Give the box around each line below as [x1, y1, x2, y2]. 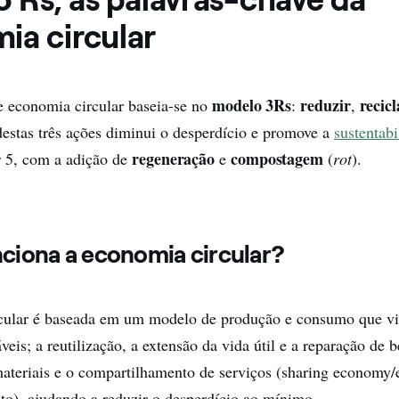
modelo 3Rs [212, 93, 292, 117]
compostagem [230, 146, 328, 170]
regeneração [132, 146, 219, 170]
